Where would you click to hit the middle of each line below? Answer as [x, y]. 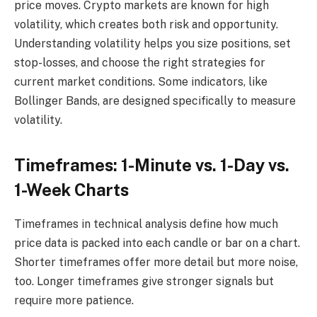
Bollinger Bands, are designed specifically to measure [155, 101]
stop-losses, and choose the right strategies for [140, 63]
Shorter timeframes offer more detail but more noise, [156, 263]
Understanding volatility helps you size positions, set [152, 44]
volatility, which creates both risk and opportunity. [146, 25]
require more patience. [74, 301]
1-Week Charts [71, 189]
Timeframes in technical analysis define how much [146, 224]
